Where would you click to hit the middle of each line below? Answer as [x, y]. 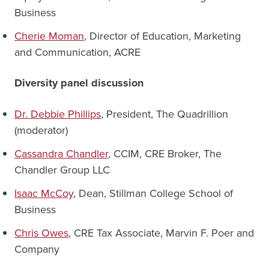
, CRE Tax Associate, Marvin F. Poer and [161, 233]
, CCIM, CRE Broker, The [165, 154]
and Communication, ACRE [77, 52]
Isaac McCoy [44, 193]
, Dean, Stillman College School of [153, 193]
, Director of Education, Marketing [162, 36]
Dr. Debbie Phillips [58, 114]
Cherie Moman [49, 36]
